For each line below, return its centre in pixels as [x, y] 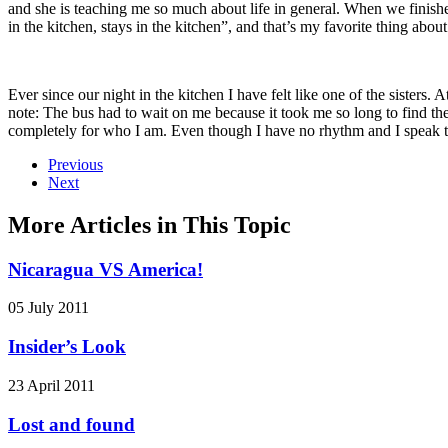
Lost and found [71, 424]
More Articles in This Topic [149, 224]
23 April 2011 [51, 385]
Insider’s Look [67, 347]
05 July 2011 [48, 308]
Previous [75, 164]
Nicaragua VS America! [105, 269]
